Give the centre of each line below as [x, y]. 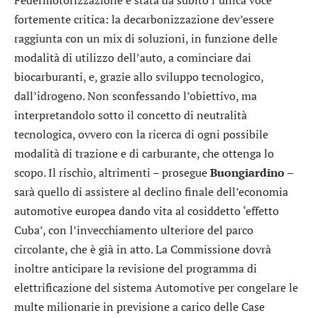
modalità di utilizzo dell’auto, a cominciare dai [133, 58]
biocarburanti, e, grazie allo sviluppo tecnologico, [139, 77]
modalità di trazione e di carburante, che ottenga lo [144, 154]
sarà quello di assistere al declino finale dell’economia [151, 192]
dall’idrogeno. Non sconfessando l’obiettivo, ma [136, 96]
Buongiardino [247, 173]
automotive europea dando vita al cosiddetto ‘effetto [147, 211]
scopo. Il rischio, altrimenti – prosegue [112, 173]
